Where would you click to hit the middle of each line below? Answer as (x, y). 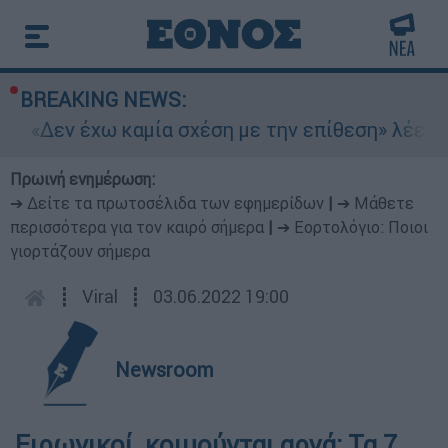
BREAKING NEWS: (103, 99)
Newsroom (164, 369)
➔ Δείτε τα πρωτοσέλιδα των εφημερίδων (167, 203)
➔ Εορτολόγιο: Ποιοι (352, 227)
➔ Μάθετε (375, 203)
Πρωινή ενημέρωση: (82, 179)
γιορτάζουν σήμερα (80, 251)
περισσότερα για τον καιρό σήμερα (137, 227)
